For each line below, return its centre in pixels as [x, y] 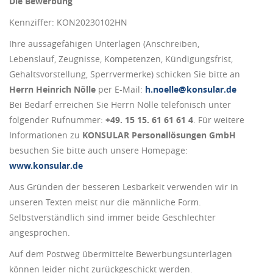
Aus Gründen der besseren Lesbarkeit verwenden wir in [124, 186]
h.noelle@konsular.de [191, 89]
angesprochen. [40, 232]
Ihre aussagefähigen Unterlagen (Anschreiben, [104, 43]
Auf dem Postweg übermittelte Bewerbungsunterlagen [121, 253]
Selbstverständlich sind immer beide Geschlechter [112, 217]
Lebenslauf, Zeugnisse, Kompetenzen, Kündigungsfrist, [121, 58]
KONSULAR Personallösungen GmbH [159, 135]
